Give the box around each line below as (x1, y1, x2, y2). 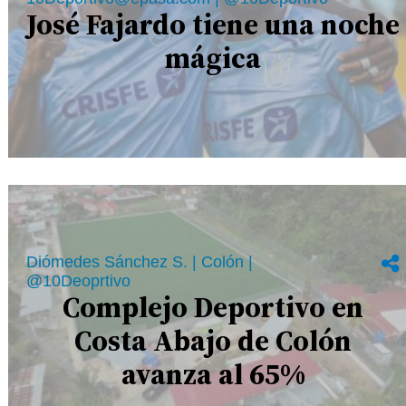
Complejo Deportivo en (63, 286, 364, 327)
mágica (165, 38, 262, 78)
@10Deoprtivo (26, 271, 131, 290)
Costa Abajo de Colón (74, 320, 353, 361)
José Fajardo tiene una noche (26, 5, 401, 44)
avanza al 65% (121, 353, 305, 394)
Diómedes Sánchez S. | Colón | (26, 252, 254, 271)
